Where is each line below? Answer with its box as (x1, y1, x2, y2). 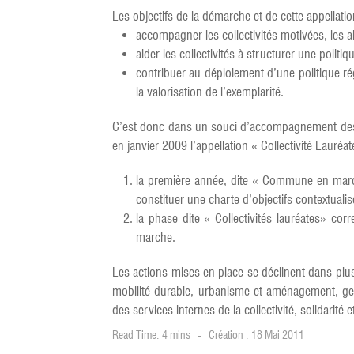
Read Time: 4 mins (112, 329, 190, 341)
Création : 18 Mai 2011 (209, 329, 304, 341)
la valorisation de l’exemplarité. (136, 85, 284, 100)
